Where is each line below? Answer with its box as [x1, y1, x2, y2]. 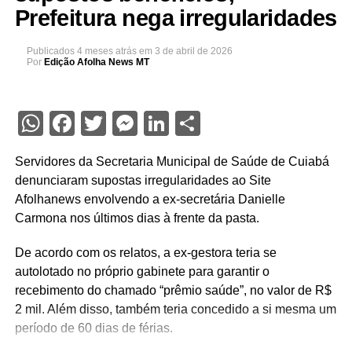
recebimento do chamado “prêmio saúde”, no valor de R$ [14, 284, 332, 297]
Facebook [74, 108, 179, 138]
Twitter [105, 108, 183, 138]
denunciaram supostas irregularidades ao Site [14, 174, 271, 187]
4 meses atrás [76, 46, 139, 57]
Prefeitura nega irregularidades [14, 5, 337, 31]
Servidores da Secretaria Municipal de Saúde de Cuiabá [14, 155, 329, 168]
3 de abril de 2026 [154, 46, 233, 57]
